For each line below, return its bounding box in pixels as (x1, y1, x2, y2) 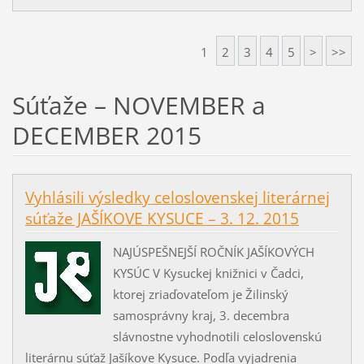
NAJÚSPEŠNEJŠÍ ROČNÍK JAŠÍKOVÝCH (112, 243, 314, 260)
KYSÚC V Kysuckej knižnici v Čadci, (112, 264, 304, 281)
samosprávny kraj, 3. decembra (112, 306, 289, 323)
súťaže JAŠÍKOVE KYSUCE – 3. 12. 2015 (24, 208, 299, 230)
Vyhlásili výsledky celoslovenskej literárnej (24, 187, 330, 209)
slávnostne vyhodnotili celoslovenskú (112, 327, 322, 344)
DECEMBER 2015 (11, 118, 201, 152)
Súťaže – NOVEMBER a (11, 88, 266, 122)
